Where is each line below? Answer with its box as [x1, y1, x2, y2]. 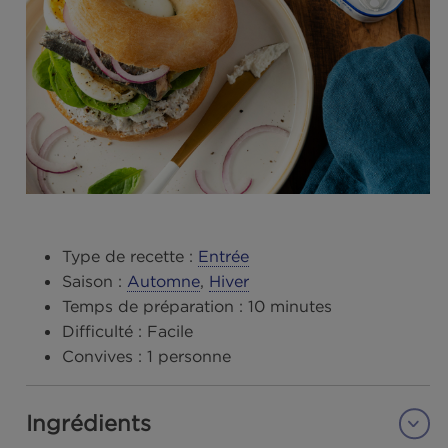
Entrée [220, 373, 278, 396]
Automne [141, 400, 223, 424]
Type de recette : [69, 373, 215, 396]
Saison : [69, 400, 137, 424]
